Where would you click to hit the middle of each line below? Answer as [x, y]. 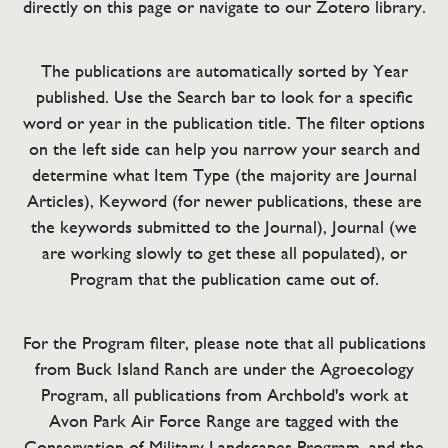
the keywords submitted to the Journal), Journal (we [224, 226]
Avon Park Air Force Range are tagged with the [224, 420]
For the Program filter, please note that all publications [224, 342]
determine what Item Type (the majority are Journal [224, 174]
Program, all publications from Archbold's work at [224, 394]
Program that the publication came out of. [224, 278]
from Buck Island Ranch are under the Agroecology [224, 368]
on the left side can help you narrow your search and [224, 148]
